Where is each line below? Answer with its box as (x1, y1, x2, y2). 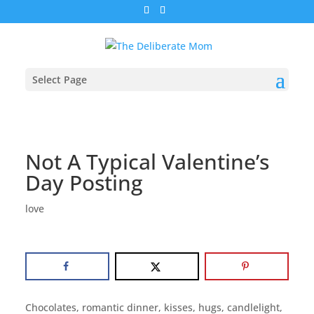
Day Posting (25, 168, 142, 198)
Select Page (32, 73, 87, 87)
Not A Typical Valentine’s (25, 147, 269, 177)
